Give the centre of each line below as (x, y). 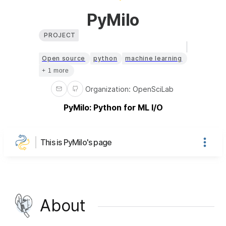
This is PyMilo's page (76, 142)
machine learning (154, 58)
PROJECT (60, 35)
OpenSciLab (153, 89)
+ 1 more (55, 70)
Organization (107, 89)
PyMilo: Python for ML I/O (113, 107)
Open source (64, 58)
